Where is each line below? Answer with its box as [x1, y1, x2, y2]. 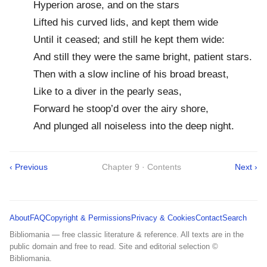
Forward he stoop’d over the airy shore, [33, 103, 209, 114]
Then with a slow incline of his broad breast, [33, 68, 229, 80]
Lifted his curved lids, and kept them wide [33, 16, 218, 28]
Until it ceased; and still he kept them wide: [33, 33, 225, 45]
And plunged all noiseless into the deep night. [33, 120, 234, 132]
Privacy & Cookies [131, 213, 195, 222]
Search [222, 213, 247, 222]
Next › [235, 162, 257, 172]
